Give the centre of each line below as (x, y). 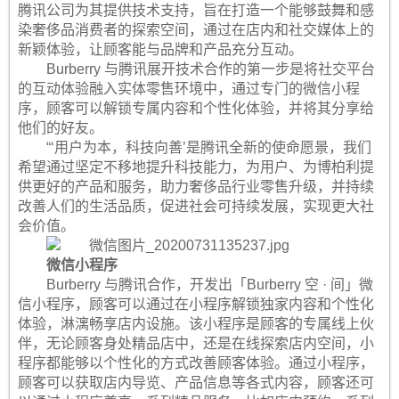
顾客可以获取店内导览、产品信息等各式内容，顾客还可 (195, 383)
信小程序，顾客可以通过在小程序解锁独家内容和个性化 (195, 304)
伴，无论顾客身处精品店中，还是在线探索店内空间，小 (195, 343)
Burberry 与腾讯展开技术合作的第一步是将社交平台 (210, 69)
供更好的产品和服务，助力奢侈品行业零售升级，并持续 (195, 187)
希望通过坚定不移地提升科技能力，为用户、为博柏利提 (195, 167)
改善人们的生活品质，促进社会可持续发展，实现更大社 (195, 206)
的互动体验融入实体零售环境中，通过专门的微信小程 (188, 89)
